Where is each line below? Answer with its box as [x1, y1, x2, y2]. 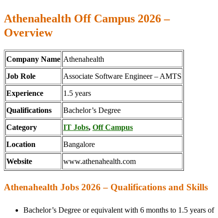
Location [6, 140, 36, 148]
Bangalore [63, 140, 95, 148]
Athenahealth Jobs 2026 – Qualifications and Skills [4, 182, 208, 192]
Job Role [6, 72, 36, 80]
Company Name [6, 55, 60, 63]
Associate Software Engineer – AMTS [63, 72, 182, 80]
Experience [6, 89, 43, 97]
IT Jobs [63, 123, 89, 131]
